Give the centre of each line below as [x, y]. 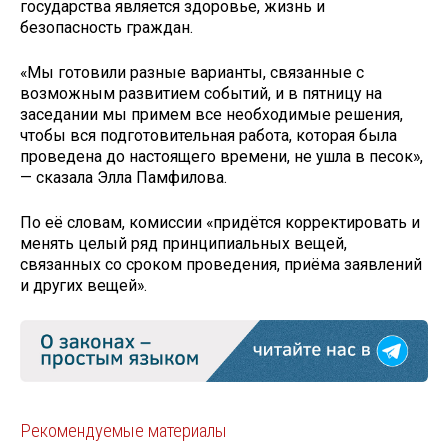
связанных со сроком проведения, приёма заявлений [221, 264]
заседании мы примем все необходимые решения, [211, 115]
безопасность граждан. [106, 28]
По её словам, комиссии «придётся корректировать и [220, 222]
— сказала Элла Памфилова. [123, 178]
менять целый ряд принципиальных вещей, [183, 243]
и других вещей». [83, 285]
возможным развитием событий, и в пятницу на [201, 94]
